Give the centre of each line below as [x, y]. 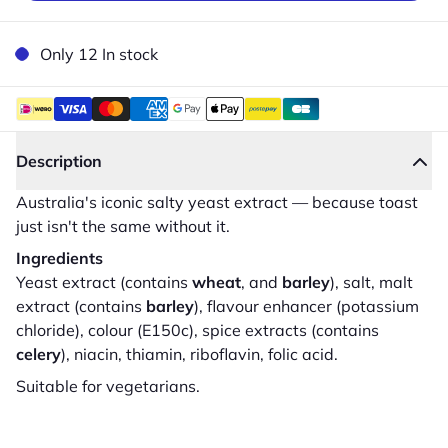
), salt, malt [371, 282]
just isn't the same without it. [123, 226]
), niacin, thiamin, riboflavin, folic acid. [199, 354]
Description [59, 161]
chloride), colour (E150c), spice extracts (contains [197, 330]
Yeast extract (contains [104, 282]
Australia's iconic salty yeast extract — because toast [217, 202]
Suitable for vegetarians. [108, 386]
